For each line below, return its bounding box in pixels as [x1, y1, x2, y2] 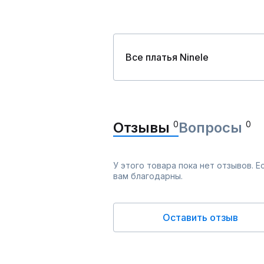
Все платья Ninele [126, 51, 209, 63]
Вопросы [179, 119, 246, 136]
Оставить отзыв [163, 212, 238, 223]
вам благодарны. [113, 171, 183, 181]
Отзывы [113, 119, 173, 136]
